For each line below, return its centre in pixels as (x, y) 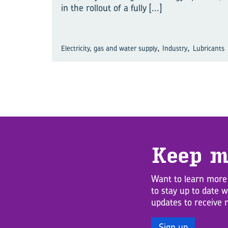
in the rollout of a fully (105, 8)
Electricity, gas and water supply (109, 48)
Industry (175, 48)
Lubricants (208, 48)
